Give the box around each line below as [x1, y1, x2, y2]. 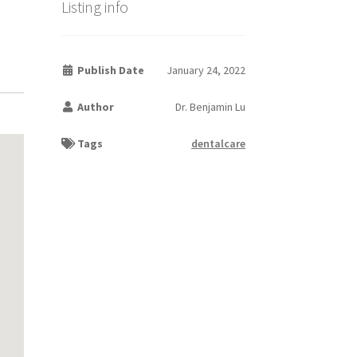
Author [75, 100, 115, 115]
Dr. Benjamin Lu [175, 100, 245, 115]
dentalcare [190, 136, 245, 151]
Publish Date [75, 63, 145, 78]
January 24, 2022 [166, 63, 245, 78]
